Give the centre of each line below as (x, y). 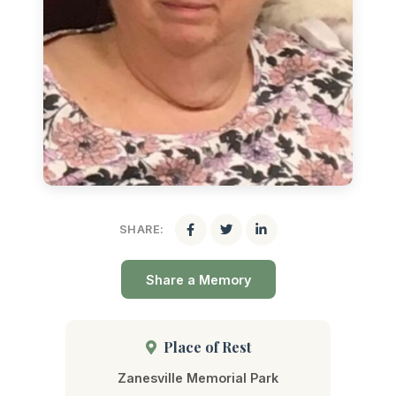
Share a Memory (198, 279)
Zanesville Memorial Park (198, 378)
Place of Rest (205, 347)
